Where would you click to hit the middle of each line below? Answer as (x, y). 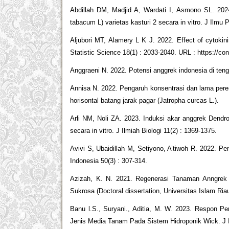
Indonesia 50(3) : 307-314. (109, 161)
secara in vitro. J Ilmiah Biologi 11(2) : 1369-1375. (143, 131)
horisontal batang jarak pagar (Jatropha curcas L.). (144, 101)
